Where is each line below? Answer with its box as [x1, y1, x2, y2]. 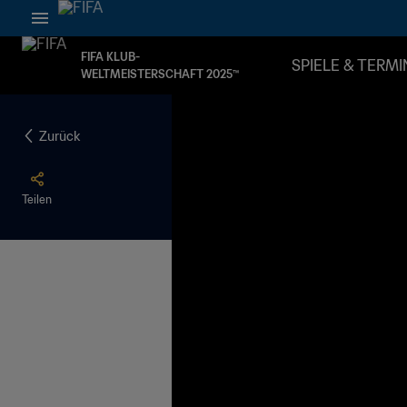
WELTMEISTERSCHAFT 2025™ [81, 67, 239, 81]
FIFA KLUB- [81, 50, 140, 64]
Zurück [39, 127, 80, 144]
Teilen [22, 193, 52, 206]
